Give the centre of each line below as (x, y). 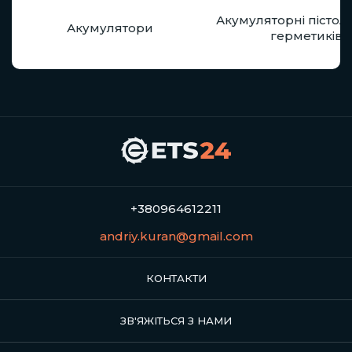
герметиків (306, 35)
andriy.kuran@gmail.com (176, 236)
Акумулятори (110, 27)
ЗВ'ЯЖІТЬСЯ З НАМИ (176, 321)
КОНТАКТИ (176, 278)
